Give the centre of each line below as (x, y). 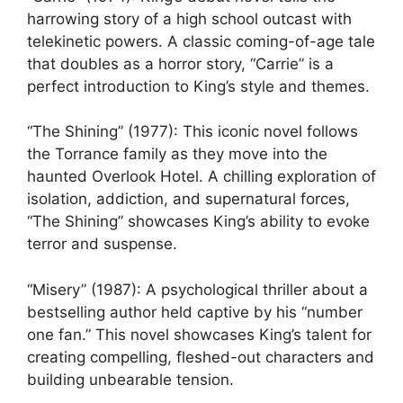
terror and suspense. (102, 244)
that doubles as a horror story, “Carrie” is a (180, 63)
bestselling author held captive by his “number (195, 312)
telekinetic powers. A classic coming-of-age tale (201, 41)
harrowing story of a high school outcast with (189, 18)
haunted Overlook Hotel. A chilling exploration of (201, 177)
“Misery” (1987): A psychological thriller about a (197, 289)
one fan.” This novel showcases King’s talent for (199, 334)
